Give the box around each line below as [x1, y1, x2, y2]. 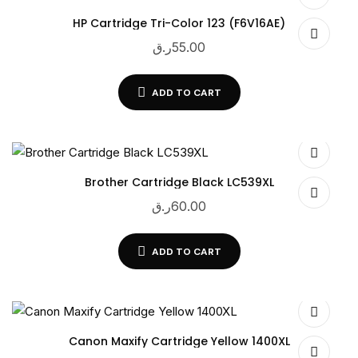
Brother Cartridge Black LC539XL [84, 174, 274, 191]
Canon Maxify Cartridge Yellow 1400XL [68, 333, 290, 350]
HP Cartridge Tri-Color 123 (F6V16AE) [73, 15, 285, 32]
